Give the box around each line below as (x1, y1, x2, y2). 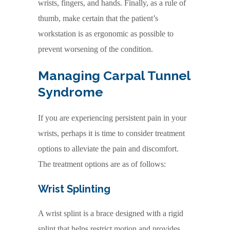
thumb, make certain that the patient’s (38, 13, 158, 23)
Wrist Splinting (38, 182, 110, 195)
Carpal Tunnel (103, 67, 190, 83)
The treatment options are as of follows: (38, 159, 166, 168)
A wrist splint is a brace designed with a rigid (38, 208, 183, 218)
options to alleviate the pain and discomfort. (38, 144, 179, 153)
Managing (38, 67, 103, 83)
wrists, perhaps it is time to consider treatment (38, 128, 185, 138)
